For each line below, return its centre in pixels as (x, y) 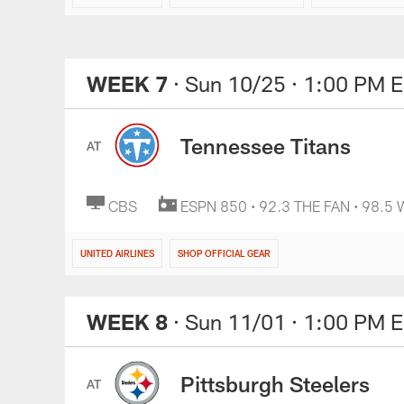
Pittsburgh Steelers (275, 383)
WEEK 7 (127, 83)
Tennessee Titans (266, 145)
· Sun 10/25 (230, 83)
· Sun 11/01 (230, 321)
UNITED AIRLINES (117, 253)
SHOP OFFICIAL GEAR (224, 253)
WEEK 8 (127, 321)
